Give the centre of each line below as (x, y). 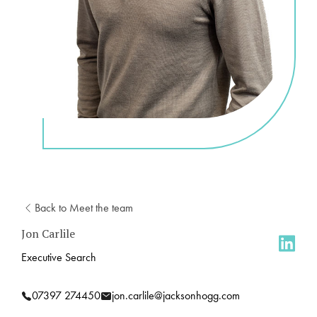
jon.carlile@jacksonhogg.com (176, 296)
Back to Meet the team (84, 208)
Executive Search (59, 258)
